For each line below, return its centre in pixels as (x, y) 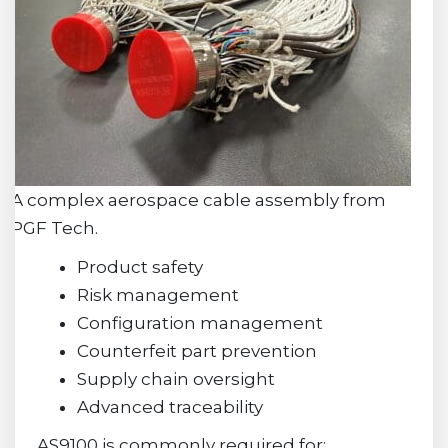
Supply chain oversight (175, 378)
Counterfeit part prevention (196, 350)
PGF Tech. (55, 227)
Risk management (157, 294)
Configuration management (199, 322)
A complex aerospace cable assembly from (199, 199)
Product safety (139, 266)
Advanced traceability (169, 406)
